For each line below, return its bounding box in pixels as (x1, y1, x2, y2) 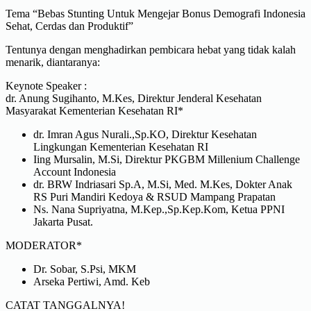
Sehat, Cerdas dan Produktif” (6, 19, 133, 32)
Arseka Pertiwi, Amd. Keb (33, 275, 150, 287)
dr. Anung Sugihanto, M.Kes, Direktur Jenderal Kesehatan (6, 92, 262, 104)
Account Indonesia (33, 165, 116, 178)
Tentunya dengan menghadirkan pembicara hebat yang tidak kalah (6, 43, 296, 56)
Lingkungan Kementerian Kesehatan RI (33, 140, 208, 153)
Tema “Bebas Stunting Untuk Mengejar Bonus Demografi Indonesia (6, 7, 305, 19)
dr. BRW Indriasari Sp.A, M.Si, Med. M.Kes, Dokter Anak (33, 178, 292, 190)
